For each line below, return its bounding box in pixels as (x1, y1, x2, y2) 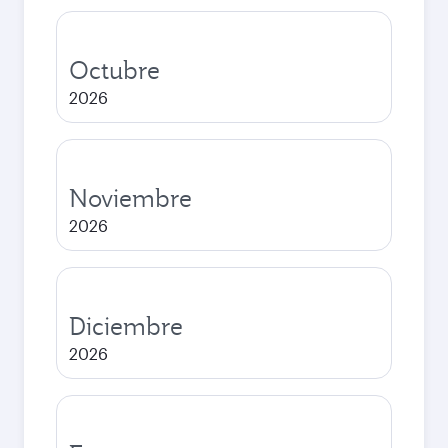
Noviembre (69, 182, 192, 214)
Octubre (69, 54, 160, 86)
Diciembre (69, 310, 183, 342)
